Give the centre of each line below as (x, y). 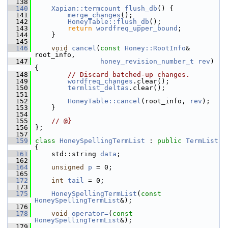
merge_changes (94, 15)
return (80, 28)
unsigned (68, 167)
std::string (66, 154)
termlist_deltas (98, 88)
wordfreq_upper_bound (137, 28)
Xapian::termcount (86, 8)
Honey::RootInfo (155, 48)
